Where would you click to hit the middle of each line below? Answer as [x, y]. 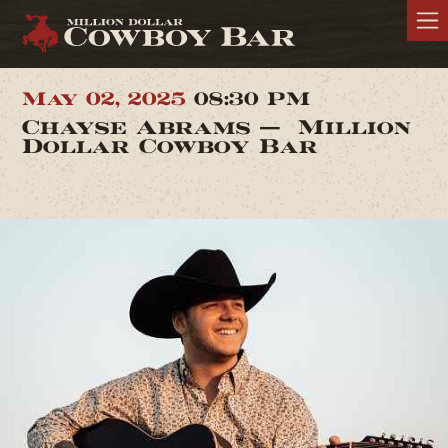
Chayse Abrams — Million [216, 127]
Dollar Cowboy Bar [169, 146]
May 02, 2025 [107, 99]
